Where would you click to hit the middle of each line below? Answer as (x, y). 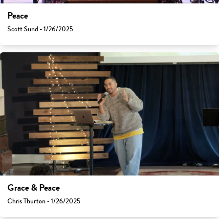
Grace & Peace (33, 188)
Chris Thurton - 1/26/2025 (44, 201)
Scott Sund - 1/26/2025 (40, 29)
